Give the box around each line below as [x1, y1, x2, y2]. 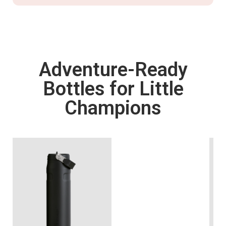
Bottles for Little [42, 77, 184, 100]
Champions [65, 96, 161, 119]
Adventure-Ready [38, 58, 188, 81]
